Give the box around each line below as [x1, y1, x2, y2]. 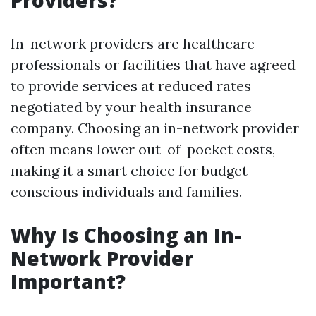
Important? [11, 268, 126, 295]
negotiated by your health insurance [11, 98, 252, 116]
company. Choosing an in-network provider [11, 119, 299, 137]
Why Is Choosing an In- [11, 221, 241, 248]
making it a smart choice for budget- [11, 162, 254, 179]
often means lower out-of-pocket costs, [11, 140, 275, 158]
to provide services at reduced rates [11, 77, 251, 95]
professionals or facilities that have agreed [11, 56, 296, 73]
